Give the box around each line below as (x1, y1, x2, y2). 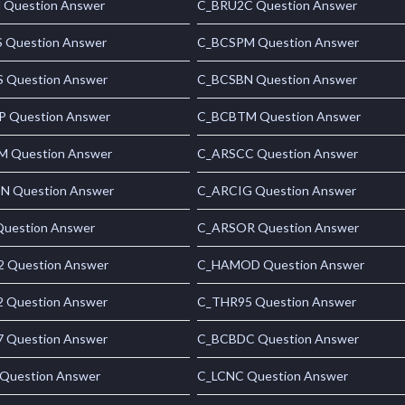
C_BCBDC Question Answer (197, 331, 360, 347)
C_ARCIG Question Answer (197, 183, 357, 199)
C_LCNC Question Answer (197, 368, 349, 384)
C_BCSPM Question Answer (197, 34, 360, 51)
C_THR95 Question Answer (197, 294, 357, 310)
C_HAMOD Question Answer (197, 257, 365, 273)
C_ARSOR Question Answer (197, 220, 360, 236)
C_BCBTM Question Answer (197, 108, 362, 125)
